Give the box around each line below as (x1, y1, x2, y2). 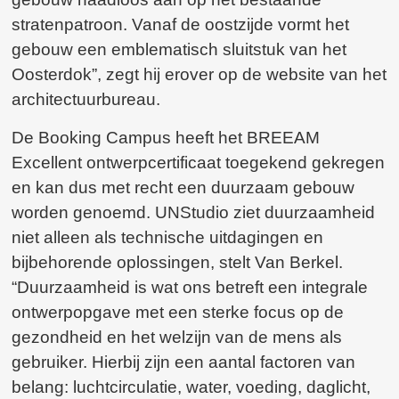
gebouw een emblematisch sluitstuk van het (12, 40, 347, 60)
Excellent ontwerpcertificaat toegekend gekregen (12, 152, 386, 172)
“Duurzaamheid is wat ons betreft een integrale (12, 277, 369, 297)
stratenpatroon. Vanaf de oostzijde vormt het (12, 15, 350, 35)
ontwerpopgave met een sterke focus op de (12, 302, 345, 322)
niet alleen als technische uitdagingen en (12, 227, 324, 247)
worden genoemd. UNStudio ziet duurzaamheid (12, 202, 376, 222)
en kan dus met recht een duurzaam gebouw (12, 177, 355, 197)
